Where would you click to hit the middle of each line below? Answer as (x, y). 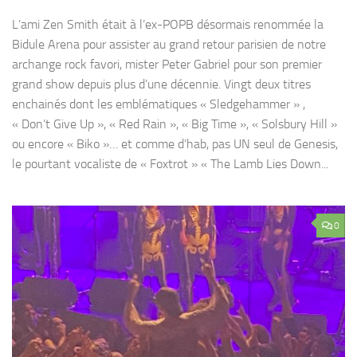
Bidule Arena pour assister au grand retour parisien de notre (169, 44)
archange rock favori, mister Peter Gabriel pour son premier (167, 64)
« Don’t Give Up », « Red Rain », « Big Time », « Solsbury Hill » (175, 124)
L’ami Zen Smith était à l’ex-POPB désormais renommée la (168, 24)
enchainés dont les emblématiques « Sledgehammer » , (159, 104)
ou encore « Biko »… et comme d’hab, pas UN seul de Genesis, (175, 143)
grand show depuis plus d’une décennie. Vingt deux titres (161, 84)
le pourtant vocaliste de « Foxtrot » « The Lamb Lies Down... (170, 163)
